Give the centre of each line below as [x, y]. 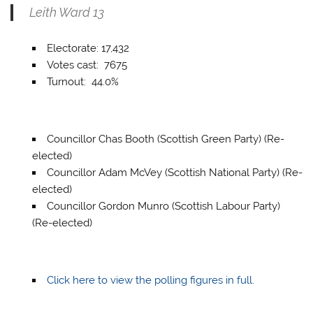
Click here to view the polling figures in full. [150, 281]
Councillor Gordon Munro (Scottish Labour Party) [163, 206]
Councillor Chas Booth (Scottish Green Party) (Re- [165, 139]
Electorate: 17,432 [88, 48]
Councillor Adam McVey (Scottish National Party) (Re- [174, 173]
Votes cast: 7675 [87, 65]
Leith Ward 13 [66, 12]
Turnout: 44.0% [82, 81]
